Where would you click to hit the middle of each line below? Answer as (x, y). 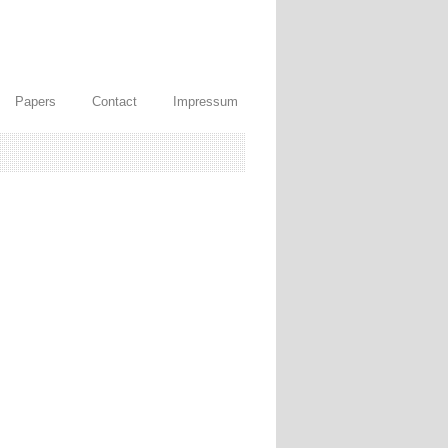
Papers (35, 101)
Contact (114, 101)
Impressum (205, 101)
